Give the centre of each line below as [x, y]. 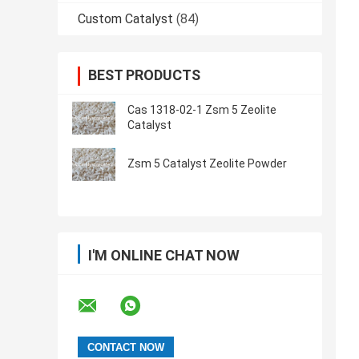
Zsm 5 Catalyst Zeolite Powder [207, 164]
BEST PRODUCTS [144, 75]
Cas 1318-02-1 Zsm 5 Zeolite [202, 110]
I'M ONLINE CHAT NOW [164, 256]
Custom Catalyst [125, 19]
